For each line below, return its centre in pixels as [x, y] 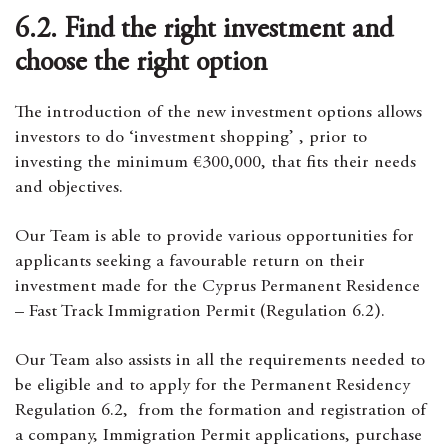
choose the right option [144, 64]
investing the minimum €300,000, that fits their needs [215, 163]
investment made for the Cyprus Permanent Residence [217, 287]
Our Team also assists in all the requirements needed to [220, 361]
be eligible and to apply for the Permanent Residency [212, 386]
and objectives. [69, 188]
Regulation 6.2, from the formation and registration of [220, 411]
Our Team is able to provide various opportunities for [214, 237]
